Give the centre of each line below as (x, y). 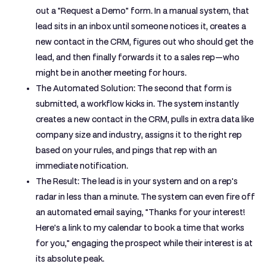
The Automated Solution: (86, 88)
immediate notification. (82, 166)
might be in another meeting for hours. (111, 73)
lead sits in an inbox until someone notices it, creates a (141, 26)
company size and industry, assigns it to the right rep (139, 135)
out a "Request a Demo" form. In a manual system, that (142, 11)
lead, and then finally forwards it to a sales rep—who (138, 57)
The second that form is (184, 88)
